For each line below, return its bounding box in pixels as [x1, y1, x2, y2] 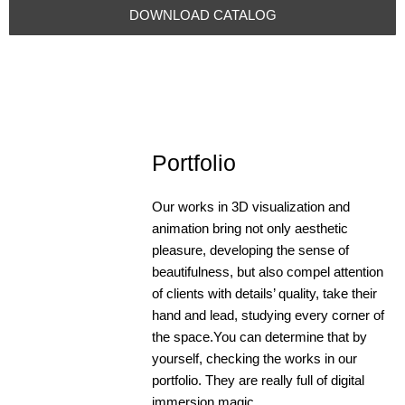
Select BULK [33, 255, 109, 270]
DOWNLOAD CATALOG [128, 7, 277, 23]
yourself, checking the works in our [151, 351, 357, 366]
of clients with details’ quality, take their [151, 286, 377, 301]
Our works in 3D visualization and [151, 199, 350, 214]
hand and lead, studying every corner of [151, 307, 384, 323]
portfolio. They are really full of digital [151, 372, 364, 388]
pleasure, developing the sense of [151, 242, 349, 258]
